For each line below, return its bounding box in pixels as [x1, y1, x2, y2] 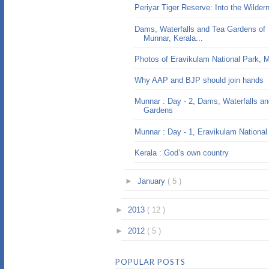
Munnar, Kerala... [144, 33, 204, 43]
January [137, 177, 168, 186]
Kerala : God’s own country [134, 148, 229, 157]
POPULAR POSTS [115, 256, 186, 267]
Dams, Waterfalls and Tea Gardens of [134, 24, 266, 34]
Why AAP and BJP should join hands [134, 76, 264, 85]
